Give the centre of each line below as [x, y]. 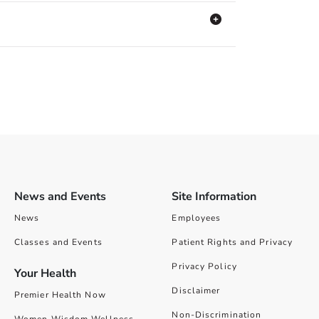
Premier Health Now [60, 295]
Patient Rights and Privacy [232, 242]
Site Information [214, 197]
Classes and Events [58, 242]
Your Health [45, 273]
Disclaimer [196, 291]
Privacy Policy [204, 266]
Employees [197, 218]
